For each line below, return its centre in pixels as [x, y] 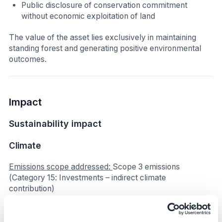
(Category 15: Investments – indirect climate [87, 178]
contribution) [32, 189]
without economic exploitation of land [88, 16]
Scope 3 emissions [146, 167]
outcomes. [28, 59]
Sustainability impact [55, 124]
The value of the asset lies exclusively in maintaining [103, 38]
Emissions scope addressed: [61, 167]
